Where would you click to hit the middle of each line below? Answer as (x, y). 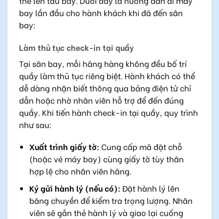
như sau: (35, 124)
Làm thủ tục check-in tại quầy (77, 47)
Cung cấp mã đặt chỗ (141, 147)
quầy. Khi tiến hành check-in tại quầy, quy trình (109, 112)
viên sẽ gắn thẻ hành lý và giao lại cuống (106, 212)
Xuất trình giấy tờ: (64, 147)
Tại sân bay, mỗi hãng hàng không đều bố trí (103, 63)
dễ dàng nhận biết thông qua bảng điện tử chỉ (105, 88)
